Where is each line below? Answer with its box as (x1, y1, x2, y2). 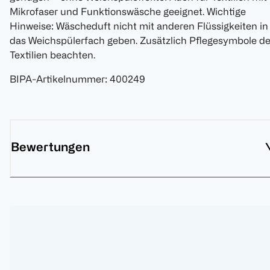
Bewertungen (11, 140, 90, 154)
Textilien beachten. (10, 49, 95, 61)
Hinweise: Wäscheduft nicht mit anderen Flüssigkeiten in (10, 20, 268, 32)
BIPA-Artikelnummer (10, 74, 105, 85)
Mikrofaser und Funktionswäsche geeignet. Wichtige (10, 6, 246, 17)
